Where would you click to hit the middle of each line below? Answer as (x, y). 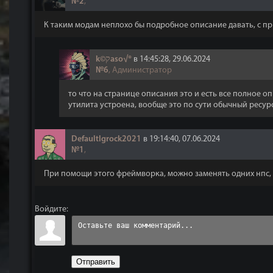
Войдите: (51, 209)
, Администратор (140, 70)
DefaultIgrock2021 (106, 139)
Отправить (96, 262)
